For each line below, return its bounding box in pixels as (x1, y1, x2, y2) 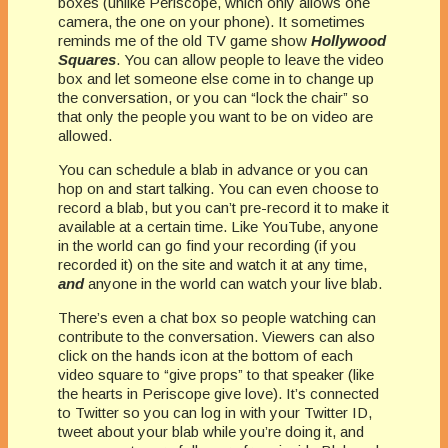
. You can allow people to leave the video (116, 51, 384, 69)
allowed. (58, 127, 112, 145)
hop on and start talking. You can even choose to (58, 180, 379, 198)
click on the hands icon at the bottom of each (58, 347, 353, 365)
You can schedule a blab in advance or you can (58, 161, 368, 179)
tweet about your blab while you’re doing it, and (58, 423, 364, 441)
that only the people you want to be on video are (58, 108, 373, 126)
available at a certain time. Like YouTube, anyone (58, 218, 378, 236)
